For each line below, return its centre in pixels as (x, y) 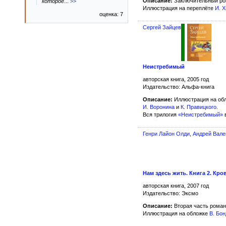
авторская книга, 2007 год (176, 185)
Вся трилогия (160, 115)
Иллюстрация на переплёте (179, 8)
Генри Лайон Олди (166, 134)
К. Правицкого (199, 107)
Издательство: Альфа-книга (179, 87)
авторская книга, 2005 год (176, 79)
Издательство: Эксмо (171, 193)
